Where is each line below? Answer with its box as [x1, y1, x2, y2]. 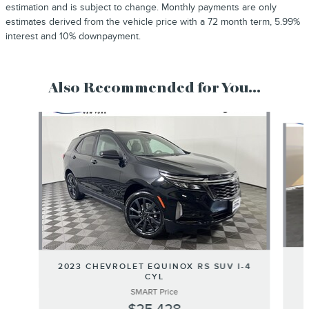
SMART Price [130, 286, 179, 297]
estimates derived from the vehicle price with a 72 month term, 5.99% [6, 15, 300, 28]
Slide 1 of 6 [5, 112, 51, 124]
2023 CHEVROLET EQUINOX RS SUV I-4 [58, 261, 251, 272]
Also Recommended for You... [48, 81, 261, 96]
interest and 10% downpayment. [6, 30, 141, 42]
